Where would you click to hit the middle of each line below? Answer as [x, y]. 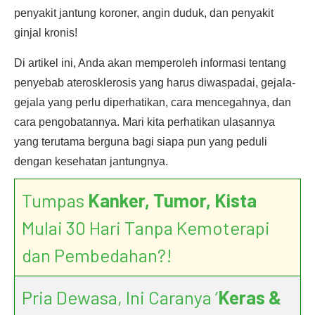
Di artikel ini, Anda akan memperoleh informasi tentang [150, 63]
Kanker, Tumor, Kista [172, 200]
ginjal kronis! [46, 33]
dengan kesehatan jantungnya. [91, 161]
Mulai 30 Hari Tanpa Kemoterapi [146, 227]
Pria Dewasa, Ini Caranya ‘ [120, 297]
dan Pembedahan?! [97, 255]
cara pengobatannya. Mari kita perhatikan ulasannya [144, 122]
